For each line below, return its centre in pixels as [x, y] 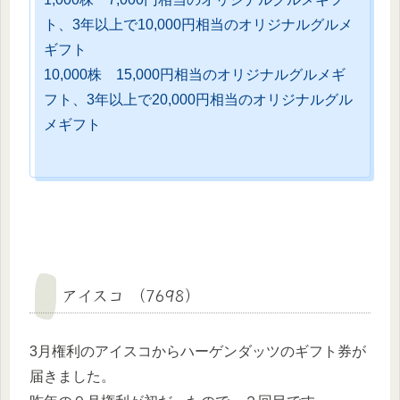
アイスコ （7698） [131, 294]
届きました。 [72, 376]
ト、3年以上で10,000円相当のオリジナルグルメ [198, 25]
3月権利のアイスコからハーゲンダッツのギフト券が [198, 351]
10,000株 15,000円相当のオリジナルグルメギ [195, 75]
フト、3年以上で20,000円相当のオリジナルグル [198, 100]
